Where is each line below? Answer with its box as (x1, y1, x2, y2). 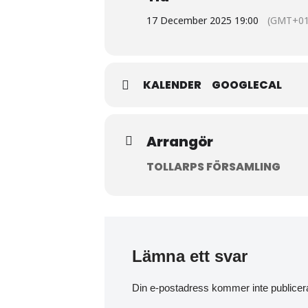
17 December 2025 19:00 (146, 14, 258, 27)
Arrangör (146, 132, 213, 151)
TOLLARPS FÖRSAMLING (146, 159, 280, 175)
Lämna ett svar (132, 247, 247, 265)
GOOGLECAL (212, 77, 282, 93)
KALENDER (143, 77, 201, 93)
